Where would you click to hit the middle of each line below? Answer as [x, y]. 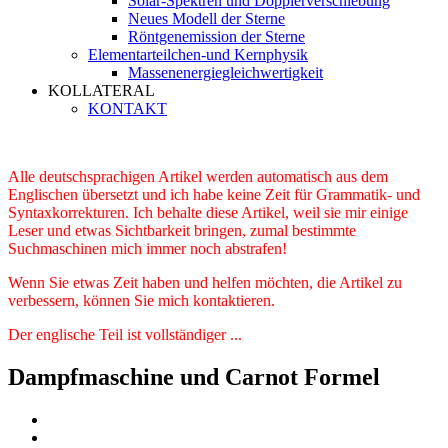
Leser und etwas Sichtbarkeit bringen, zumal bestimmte [182, 230]
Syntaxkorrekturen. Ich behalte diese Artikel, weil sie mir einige [208, 212]
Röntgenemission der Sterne [216, 36]
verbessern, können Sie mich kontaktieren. [141, 300]
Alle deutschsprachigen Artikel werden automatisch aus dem [198, 176]
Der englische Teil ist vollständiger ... [125, 334]
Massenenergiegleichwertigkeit [225, 72]
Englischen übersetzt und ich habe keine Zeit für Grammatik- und [214, 194]
